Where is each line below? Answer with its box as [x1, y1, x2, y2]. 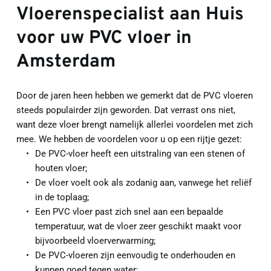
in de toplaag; [34, 191, 89, 203]
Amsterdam [16, 50, 116, 73]
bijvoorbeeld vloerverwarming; [34, 235, 155, 246]
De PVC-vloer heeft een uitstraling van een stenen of [34, 148, 245, 159]
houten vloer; [34, 162, 87, 174]
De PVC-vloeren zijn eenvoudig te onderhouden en [34, 249, 235, 261]
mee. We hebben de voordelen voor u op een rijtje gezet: [16, 133, 242, 145]
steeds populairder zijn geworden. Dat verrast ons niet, [16, 104, 235, 116]
